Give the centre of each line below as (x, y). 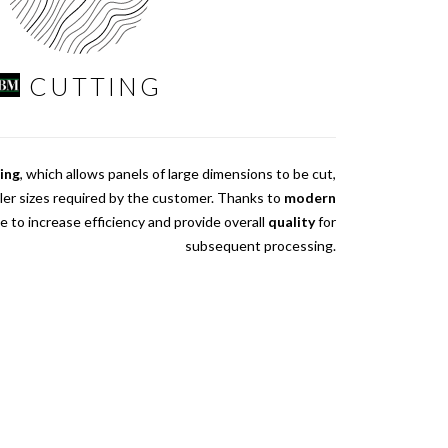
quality (291, 222)
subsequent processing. (260, 246)
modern (310, 198)
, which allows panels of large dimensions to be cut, (178, 174)
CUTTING (95, 86)
